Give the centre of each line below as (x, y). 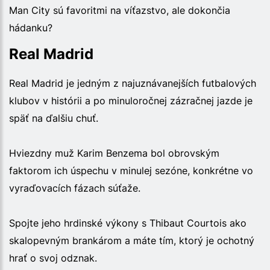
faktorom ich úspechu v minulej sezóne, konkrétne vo (131, 170)
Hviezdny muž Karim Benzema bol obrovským (114, 153)
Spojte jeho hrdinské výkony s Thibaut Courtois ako (128, 223)
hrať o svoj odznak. (53, 258)
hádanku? (31, 27)
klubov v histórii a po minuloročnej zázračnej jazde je (131, 100)
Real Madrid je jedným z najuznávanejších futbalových (133, 83)
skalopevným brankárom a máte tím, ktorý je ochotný (132, 240)
